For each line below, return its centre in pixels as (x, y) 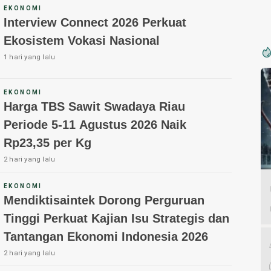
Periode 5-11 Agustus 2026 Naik (95, 125)
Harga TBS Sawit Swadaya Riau (94, 107)
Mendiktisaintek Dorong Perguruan (104, 201)
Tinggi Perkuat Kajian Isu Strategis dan (116, 219)
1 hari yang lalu (30, 57)
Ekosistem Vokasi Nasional (82, 41)
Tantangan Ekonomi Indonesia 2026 (106, 237)
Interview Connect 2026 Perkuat (95, 23)
